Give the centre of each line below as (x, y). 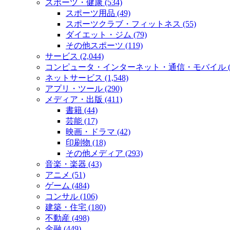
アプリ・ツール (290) (84, 88)
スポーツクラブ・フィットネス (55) (131, 24)
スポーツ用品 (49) (98, 13)
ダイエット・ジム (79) (106, 34)
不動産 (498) (67, 218)
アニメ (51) (65, 175)
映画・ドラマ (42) (98, 131)
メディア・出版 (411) (84, 99)
